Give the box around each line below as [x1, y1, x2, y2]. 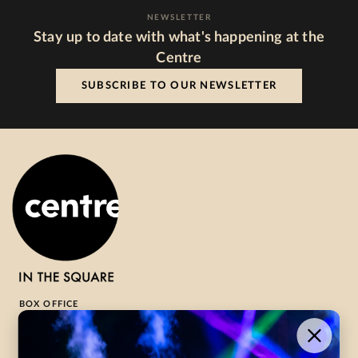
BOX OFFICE [19, 300, 79, 309]
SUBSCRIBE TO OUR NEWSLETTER [81, 81, 277, 91]
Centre [156, 51, 202, 66]
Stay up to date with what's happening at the [34, 30, 324, 45]
